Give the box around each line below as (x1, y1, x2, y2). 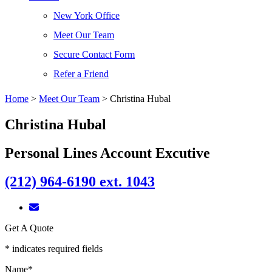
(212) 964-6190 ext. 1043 (5, 173, 155, 189)
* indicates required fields (5, 243, 103, 254)
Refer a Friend (53, 69, 109, 79)
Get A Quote (5, 222, 53, 233)
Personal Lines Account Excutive (5, 144, 210, 161)
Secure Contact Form (53, 49, 135, 59)
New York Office (53, 10, 120, 21)
